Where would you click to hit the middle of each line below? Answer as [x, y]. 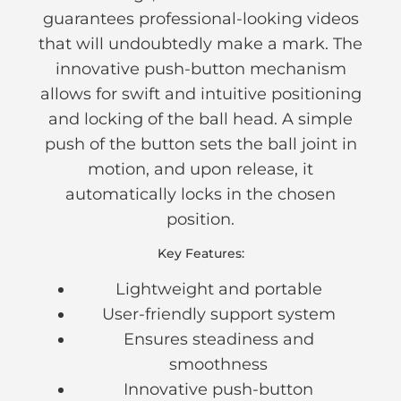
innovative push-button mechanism [200, 68]
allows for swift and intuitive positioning [200, 94]
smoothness [218, 365]
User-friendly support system [218, 315]
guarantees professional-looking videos [200, 18]
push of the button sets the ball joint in [200, 144]
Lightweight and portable [218, 290]
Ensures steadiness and [218, 340]
